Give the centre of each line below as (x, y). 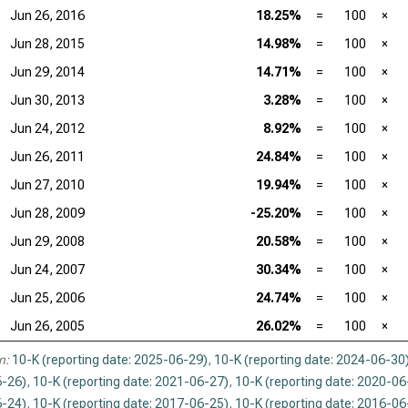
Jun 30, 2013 (47, 100)
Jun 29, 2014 (47, 72)
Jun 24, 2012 (47, 128)
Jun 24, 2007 (47, 270)
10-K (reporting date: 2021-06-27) (131, 382)
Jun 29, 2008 (47, 241)
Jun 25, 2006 (47, 298)
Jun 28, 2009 (47, 213)
